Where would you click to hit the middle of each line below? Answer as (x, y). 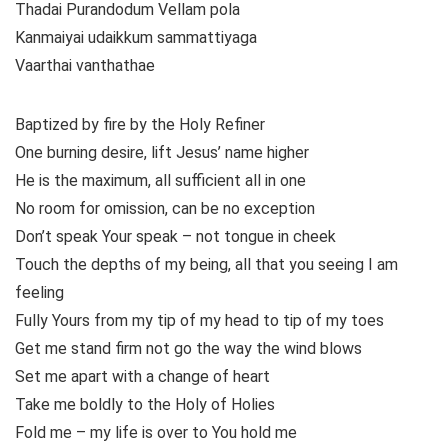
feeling (39, 293)
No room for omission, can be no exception (165, 209)
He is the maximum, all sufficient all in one (160, 181)
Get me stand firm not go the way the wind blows (188, 349)
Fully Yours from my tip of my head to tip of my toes (199, 321)
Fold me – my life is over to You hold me (156, 433)
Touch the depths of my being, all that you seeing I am (206, 265)
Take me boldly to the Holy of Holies (145, 405)
